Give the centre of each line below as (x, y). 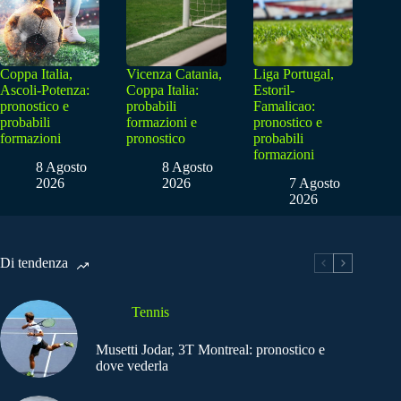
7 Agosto (314, 183)
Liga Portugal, (293, 73)
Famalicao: (284, 106)
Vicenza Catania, (175, 73)
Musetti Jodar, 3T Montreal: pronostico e (210, 349)
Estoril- (273, 90)
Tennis (150, 311)
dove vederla (132, 365)
